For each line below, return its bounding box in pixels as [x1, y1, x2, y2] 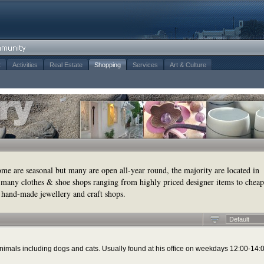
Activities [12, 61, 38, 68]
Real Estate [49, 61, 82, 68]
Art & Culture [170, 61, 206, 68]
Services [133, 61, 158, 68]
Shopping [94, 61, 121, 68]
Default [229, 216, 249, 223]
